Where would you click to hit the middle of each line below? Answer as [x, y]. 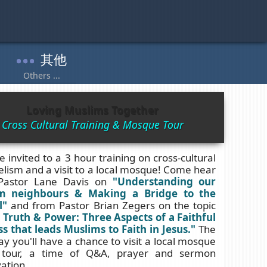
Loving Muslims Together [92, 109]
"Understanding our [164, 181]
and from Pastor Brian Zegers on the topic [111, 205]
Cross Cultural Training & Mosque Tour [92, 124]
